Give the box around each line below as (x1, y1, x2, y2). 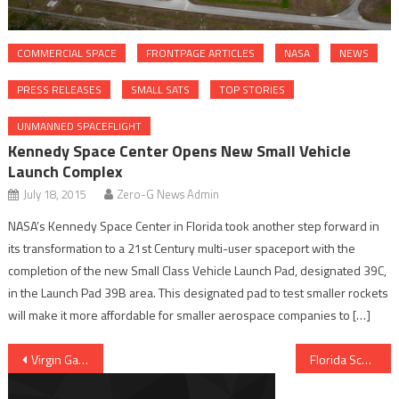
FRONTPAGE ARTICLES (146, 44, 256, 61)
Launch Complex (8, 159, 124, 183)
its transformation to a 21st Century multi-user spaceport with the (8, 238, 356, 257)
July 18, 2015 (23, 184, 87, 203)
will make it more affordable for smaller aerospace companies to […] (8, 305, 371, 324)
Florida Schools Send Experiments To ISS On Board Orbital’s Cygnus (361, 349, 371, 369)
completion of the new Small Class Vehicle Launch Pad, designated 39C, (8, 260, 387, 280)
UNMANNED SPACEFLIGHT (17, 117, 142, 134)
